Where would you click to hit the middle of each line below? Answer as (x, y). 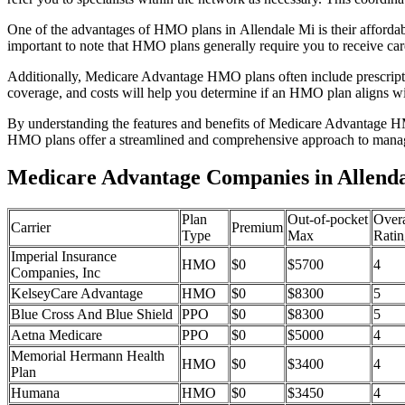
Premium (257, 228)
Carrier (31, 228)
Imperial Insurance (64, 257)
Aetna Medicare (57, 335)
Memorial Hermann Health (88, 356)
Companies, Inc (56, 273)
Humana (35, 393)
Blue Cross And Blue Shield (92, 315)
